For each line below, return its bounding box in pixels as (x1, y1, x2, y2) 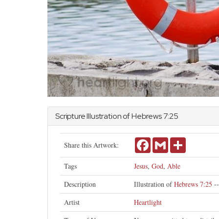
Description (64, 179, 96, 189)
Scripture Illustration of (55, 111, 131, 122)
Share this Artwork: (64, 140, 119, 150)
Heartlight (134, 197, 162, 207)
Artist (64, 197, 80, 207)
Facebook (151, 136, 177, 146)
